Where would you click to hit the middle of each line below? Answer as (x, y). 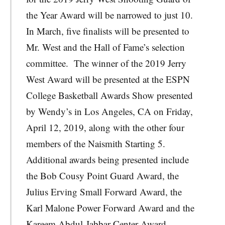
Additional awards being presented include (107, 159)
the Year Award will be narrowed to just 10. (109, 15)
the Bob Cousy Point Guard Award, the (102, 175)
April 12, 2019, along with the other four (105, 127)
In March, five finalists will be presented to (107, 31)
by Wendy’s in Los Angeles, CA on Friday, (109, 111)
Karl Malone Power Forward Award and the (110, 207)
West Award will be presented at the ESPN (108, 79)
